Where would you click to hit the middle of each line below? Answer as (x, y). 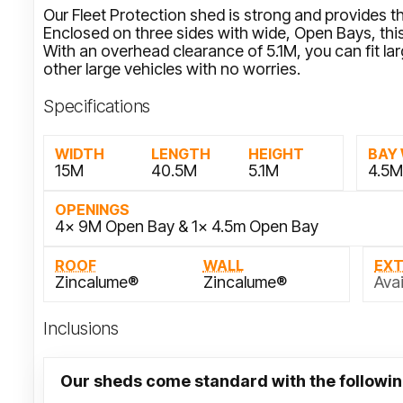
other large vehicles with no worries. (172, 69)
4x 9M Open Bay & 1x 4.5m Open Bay (187, 226)
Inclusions (81, 328)
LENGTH (181, 154)
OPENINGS (92, 210)
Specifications (97, 106)
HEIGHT (276, 154)
